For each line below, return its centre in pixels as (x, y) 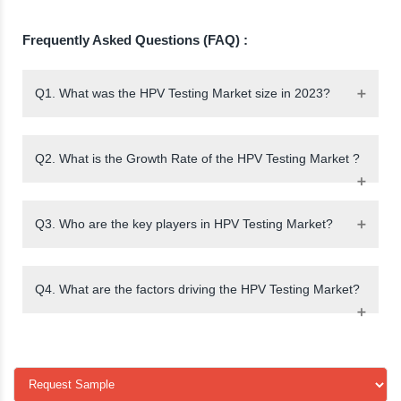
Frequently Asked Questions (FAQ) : (135, 39)
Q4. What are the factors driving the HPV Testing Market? (197, 289)
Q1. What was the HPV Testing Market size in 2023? (183, 93)
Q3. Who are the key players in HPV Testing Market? (184, 223)
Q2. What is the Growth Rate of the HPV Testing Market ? (197, 158)
